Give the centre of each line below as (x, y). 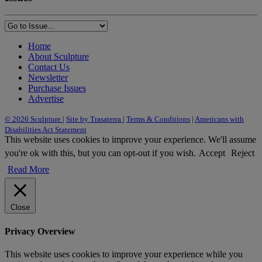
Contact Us (49, 67)
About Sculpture (58, 57)
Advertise (46, 99)
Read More (28, 170)
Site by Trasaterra (94, 119)
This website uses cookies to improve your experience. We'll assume (130, 140)
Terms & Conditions (158, 119)
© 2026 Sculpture (34, 119)
